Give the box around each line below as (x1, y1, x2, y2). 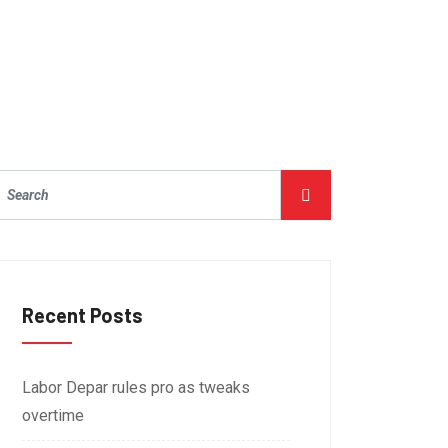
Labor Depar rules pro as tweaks (22, 378, 250, 397)
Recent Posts (22, 303, 143, 327)
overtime (22, 406, 84, 425)
